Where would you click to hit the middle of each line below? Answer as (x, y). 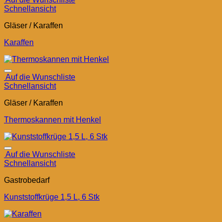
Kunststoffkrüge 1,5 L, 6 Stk (52, 197)
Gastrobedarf (27, 180)
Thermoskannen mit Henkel (53, 120)
